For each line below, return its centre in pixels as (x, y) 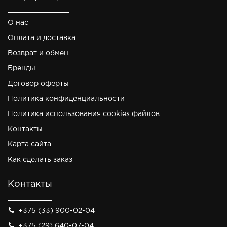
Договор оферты (38, 84)
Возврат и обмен (38, 53)
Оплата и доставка (42, 38)
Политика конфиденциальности (66, 99)
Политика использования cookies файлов (84, 114)
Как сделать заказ (40, 160)
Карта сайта (29, 144)
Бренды (22, 68)
